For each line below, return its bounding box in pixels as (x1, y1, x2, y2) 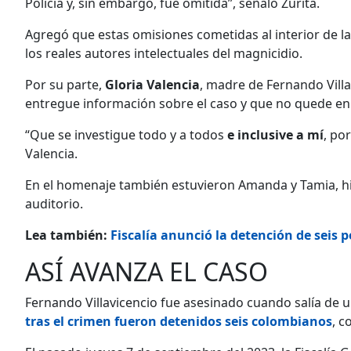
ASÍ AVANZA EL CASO (25, 254, 268, 288)
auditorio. (25, 194, 83, 212)
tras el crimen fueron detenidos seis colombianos (25, 312, 332, 330)
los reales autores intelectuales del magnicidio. (25, 44, 302, 62)
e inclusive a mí (227, 125, 324, 143)
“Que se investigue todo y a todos (25, 125, 227, 143)
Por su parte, (25, 75, 105, 93)
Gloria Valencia (105, 75, 200, 93)
